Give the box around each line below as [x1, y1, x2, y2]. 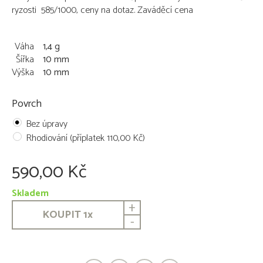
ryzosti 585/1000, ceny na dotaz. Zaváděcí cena [12, 2, 193, 18]
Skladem [12, 186, 49, 201]
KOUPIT [42, 206, 81, 224]
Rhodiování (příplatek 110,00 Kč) [26, 130, 145, 146]
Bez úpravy [26, 116, 68, 132]
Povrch [12, 95, 42, 113]
